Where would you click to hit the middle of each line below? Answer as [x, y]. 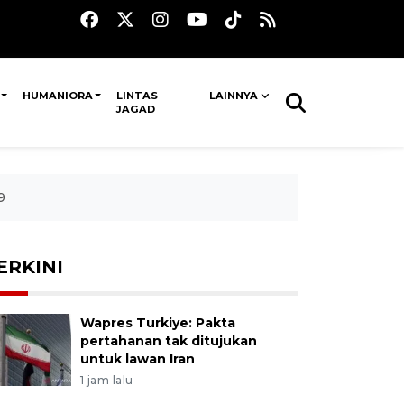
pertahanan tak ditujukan [168, 341]
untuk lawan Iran [137, 359]
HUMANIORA [57, 96]
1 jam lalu [106, 380]
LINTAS [137, 96]
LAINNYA [233, 96]
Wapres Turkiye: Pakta [157, 323]
